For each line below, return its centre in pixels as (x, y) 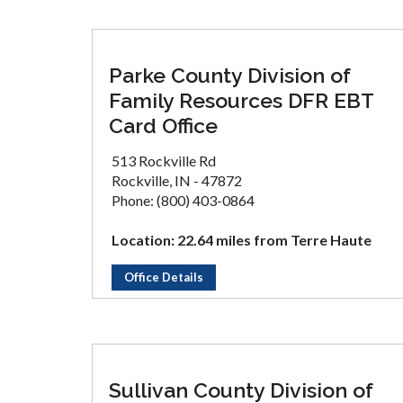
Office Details (164, 277)
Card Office (163, 125)
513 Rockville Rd (164, 161)
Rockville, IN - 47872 (177, 180)
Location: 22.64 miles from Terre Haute (242, 240)
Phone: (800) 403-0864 (183, 200)
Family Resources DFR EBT (241, 100)
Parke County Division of (230, 75)
